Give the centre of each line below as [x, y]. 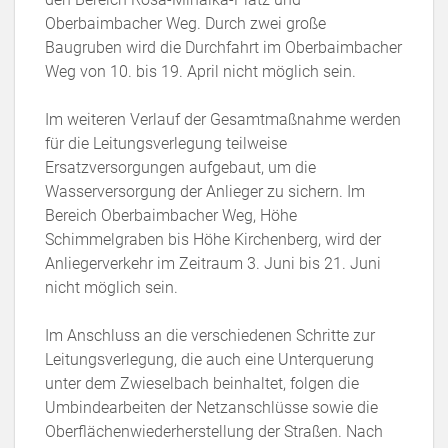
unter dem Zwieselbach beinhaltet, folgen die [202, 383]
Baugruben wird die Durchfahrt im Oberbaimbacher [223, 47]
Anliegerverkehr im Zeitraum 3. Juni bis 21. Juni [213, 263]
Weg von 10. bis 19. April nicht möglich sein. [200, 71]
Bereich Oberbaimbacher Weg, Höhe [171, 215]
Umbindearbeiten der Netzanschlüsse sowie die [211, 407]
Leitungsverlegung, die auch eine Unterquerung [209, 359]
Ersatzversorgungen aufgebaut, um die [180, 167]
